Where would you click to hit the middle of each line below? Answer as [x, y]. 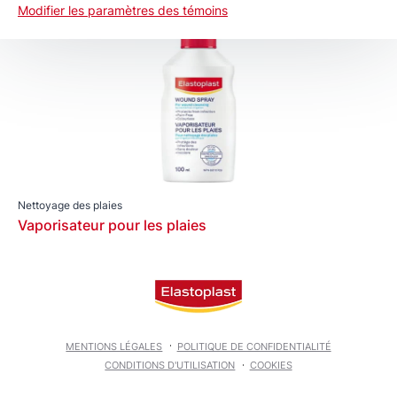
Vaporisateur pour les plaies [112, 225]
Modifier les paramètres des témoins [123, 10]
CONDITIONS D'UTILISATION [170, 366]
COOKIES [271, 366]
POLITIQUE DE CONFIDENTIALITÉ [254, 346]
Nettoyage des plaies [70, 205]
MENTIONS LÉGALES [114, 346]
